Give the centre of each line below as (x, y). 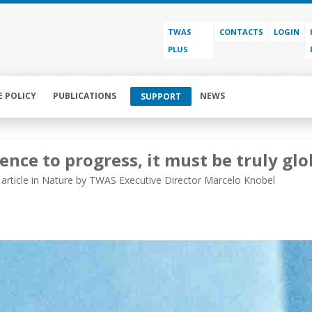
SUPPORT (161, 97)
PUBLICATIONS (85, 96)
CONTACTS (242, 31)
